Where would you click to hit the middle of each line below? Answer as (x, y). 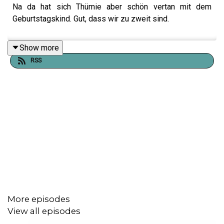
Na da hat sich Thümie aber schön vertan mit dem (112, 6)
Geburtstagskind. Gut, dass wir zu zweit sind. (91, 18)
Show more (39, 47)
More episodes (39, 199)
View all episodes (44, 211)
